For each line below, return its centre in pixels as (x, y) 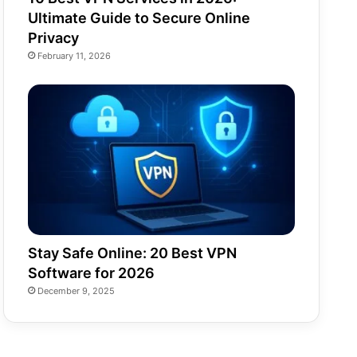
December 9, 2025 (76, 290)
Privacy (54, 37)
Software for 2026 (92, 273)
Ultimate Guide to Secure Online (139, 18)
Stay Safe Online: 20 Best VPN (133, 253)
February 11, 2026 (75, 55)
